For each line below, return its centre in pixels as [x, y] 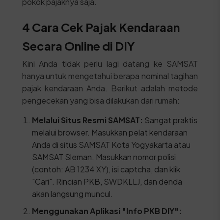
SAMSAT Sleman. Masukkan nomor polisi [104, 157]
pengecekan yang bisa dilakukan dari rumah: [101, 100]
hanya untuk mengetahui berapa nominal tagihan [110, 76]
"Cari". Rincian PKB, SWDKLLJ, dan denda [107, 181]
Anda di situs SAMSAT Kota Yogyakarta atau [111, 145]
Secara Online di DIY [78, 46]
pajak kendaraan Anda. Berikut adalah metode [110, 88]
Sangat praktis [170, 120]
